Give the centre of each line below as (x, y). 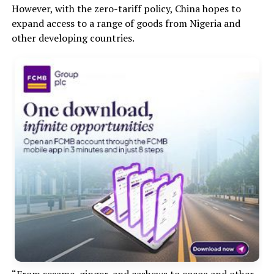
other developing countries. (73, 38)
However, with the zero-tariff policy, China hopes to (126, 9)
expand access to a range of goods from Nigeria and (126, 24)
